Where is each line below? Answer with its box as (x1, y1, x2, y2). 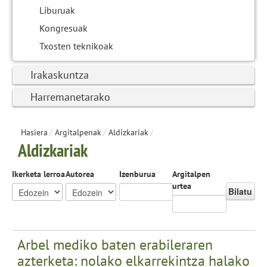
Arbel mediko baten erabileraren (17, 235, 213, 254)
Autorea (65, 168, 94, 179)
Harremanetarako (30, 89, 110, 104)
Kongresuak (39, 21, 88, 34)
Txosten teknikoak (39, 39, 113, 52)
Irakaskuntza (30, 67, 89, 82)
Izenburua (119, 168, 156, 179)
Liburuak (39, 4, 75, 16)
